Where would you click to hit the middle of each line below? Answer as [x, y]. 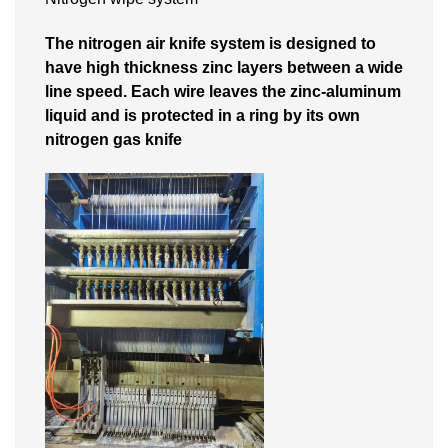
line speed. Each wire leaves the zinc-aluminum [223, 91]
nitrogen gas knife [113, 139]
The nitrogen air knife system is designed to [210, 43]
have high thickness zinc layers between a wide [224, 67]
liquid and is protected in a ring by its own [202, 115]
